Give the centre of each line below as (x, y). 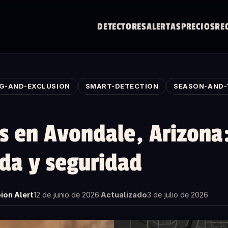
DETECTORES (122, 26)
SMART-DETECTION (122, 86)
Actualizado (124, 195)
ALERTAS (164, 26)
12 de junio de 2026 (66, 195)
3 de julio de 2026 (178, 195)
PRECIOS (198, 26)
